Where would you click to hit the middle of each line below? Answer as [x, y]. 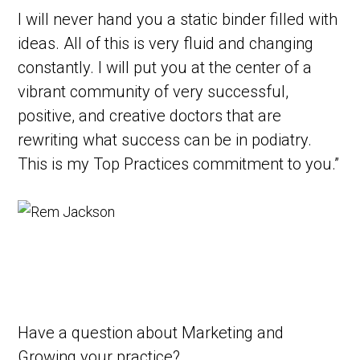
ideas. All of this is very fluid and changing [166, 44]
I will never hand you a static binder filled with [178, 20]
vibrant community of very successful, [153, 92]
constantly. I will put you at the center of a [165, 68]
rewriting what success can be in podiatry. [165, 140]
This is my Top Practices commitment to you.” [179, 164]
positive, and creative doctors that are [150, 116]
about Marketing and [211, 333]
